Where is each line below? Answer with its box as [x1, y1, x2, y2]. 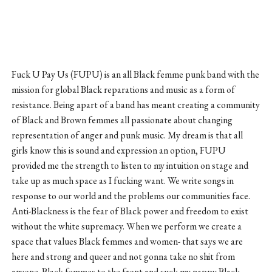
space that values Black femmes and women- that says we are [11, 234, 243, 248]
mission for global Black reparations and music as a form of [11, 83, 235, 96]
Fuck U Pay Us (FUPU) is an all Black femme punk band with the [11, 67, 259, 81]
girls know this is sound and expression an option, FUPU [11, 143, 226, 157]
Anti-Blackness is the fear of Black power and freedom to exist [11, 204, 248, 217]
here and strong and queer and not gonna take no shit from [11, 250, 235, 263]
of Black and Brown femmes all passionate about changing [11, 113, 233, 126]
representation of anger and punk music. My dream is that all [11, 128, 243, 141]
